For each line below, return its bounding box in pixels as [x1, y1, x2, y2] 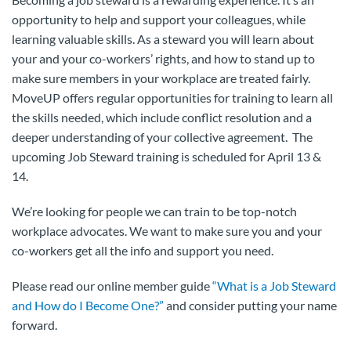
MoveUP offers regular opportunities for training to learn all [12, 90, 333, 105]
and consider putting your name [164, 298, 337, 313]
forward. [12, 317, 57, 332]
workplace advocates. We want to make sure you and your [12, 223, 322, 238]
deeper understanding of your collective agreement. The [12, 129, 313, 144]
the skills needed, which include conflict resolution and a [12, 110, 312, 125]
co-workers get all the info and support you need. [12, 243, 273, 258]
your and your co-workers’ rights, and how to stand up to [12, 51, 315, 66]
